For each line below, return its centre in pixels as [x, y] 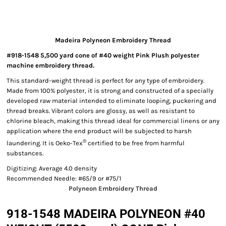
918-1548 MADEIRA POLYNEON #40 [106, 214]
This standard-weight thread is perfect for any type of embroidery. [105, 80]
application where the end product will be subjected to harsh [99, 131]
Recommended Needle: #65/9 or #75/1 [64, 179]
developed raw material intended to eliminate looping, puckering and [111, 101]
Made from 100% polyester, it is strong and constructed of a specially [110, 91]
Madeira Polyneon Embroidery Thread [113, 40]
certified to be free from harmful [135, 143]
